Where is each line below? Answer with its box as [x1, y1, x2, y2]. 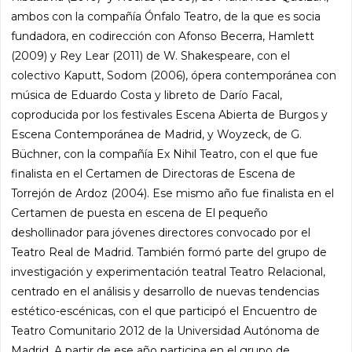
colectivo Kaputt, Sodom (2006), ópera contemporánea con [11, 68, 337, 82]
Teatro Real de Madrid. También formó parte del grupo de [11, 244, 328, 259]
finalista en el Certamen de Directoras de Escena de [11, 166, 296, 181]
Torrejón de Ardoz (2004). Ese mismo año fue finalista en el [11, 185, 335, 200]
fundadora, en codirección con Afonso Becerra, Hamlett [11, 28, 315, 43]
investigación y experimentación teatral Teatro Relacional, [11, 264, 326, 279]
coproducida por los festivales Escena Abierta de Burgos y [11, 107, 328, 122]
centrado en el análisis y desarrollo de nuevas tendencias [11, 284, 320, 299]
